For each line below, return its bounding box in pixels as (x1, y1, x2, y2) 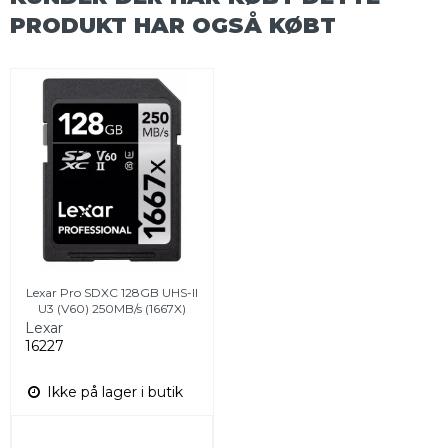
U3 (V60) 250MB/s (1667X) (38, 300, 186, 316)
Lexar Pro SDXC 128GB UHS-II (26, 284, 198, 300)
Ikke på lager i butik (43, 382, 183, 401)
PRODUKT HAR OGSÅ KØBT (10, 12, 336, 39)
